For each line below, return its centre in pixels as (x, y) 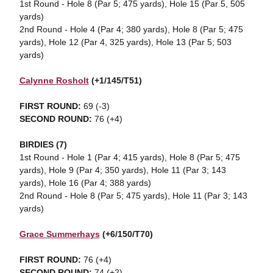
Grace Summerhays (59, 234)
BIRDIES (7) (43, 144)
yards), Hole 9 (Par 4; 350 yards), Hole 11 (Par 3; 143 (122, 170)
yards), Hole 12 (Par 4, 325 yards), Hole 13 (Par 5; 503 (125, 42)
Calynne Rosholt (54, 80)
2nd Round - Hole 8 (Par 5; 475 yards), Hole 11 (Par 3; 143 (133, 196)
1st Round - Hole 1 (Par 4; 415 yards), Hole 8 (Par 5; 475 (129, 157)
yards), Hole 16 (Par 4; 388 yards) (85, 183)
